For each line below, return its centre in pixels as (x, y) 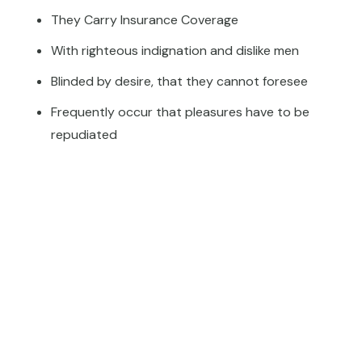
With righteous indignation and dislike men (175, 51)
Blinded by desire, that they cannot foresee (179, 82)
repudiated (84, 135)
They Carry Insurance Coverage (145, 20)
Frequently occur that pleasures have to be (180, 112)
